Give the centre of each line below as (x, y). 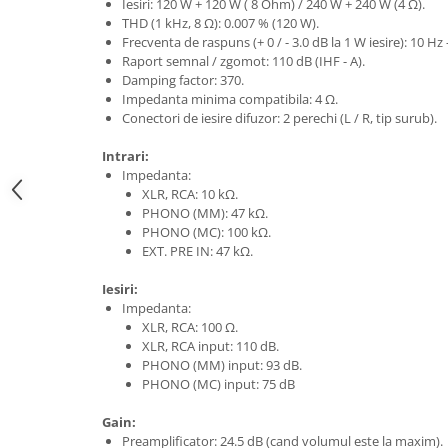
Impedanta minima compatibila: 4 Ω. (230, 99)
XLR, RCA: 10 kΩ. (190, 194)
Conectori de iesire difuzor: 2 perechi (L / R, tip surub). (279, 118)
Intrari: (125, 156)
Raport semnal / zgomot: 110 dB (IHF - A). (243, 61)
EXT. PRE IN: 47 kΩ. (197, 251)
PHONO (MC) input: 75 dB (218, 384)
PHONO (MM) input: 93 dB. (222, 365)
